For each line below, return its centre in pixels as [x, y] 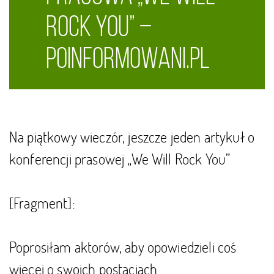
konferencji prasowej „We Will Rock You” [120, 159]
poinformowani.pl [128, 58]
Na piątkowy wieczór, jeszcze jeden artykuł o [132, 137]
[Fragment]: [42, 203]
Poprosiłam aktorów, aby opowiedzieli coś [123, 247]
